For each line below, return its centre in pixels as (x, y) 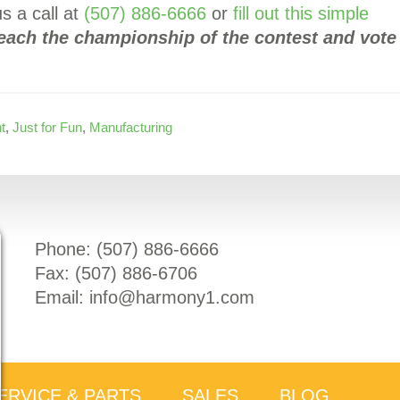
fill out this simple (301, 14)
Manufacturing (131, 128)
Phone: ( (69, 250)
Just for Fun (47, 128)
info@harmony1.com (172, 298)
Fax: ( (58, 274)
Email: (62, 298)
